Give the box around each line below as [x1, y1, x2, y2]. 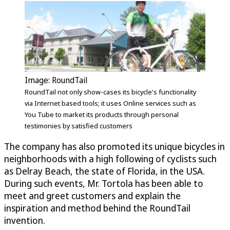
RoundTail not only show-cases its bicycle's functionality [25, 87, 196, 97]
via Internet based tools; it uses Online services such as [25, 98, 196, 108]
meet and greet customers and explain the [4, 189, 181, 202]
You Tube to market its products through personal [25, 109, 179, 119]
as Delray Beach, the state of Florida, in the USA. [4, 164, 205, 177]
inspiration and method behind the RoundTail [4, 201, 190, 214]
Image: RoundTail [25, 74, 87, 86]
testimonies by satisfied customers [25, 121, 132, 130]
